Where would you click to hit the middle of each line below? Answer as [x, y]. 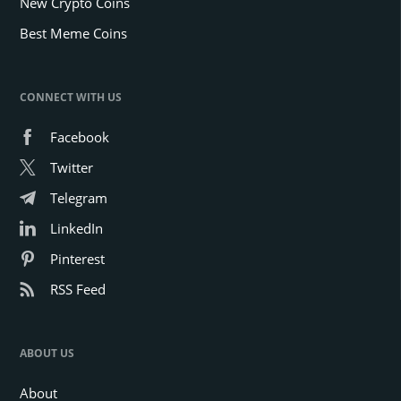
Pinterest [77, 258]
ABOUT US [47, 353]
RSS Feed [78, 289]
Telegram [79, 197]
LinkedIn [77, 228]
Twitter [72, 167]
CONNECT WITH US [71, 97]
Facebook [80, 137]
